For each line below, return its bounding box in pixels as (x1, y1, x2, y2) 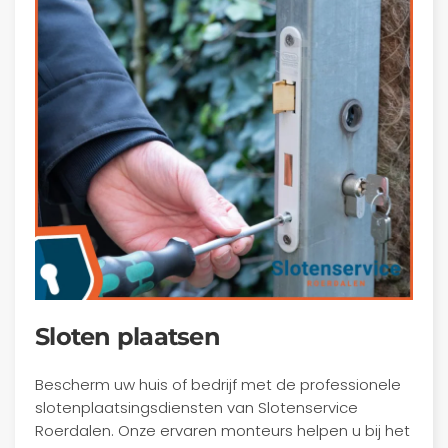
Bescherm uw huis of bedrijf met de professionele (35, 374, 401, 395)
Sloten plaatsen (35, 322, 220, 351)
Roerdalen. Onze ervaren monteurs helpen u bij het (35, 420, 410, 441)
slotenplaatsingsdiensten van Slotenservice (35, 397, 358, 418)
